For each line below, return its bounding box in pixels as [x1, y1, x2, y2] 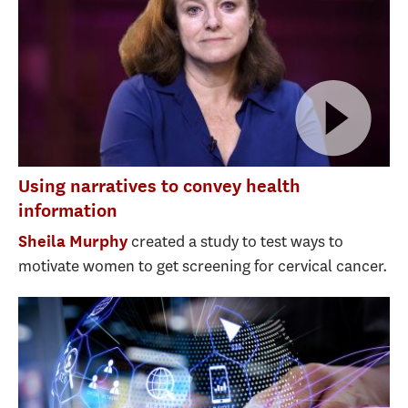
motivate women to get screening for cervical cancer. [18, 254, 388, 277]
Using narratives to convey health [18, 174, 301, 196]
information [18, 199, 117, 220]
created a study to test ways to [127, 229, 343, 252]
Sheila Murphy [18, 230, 127, 250]
